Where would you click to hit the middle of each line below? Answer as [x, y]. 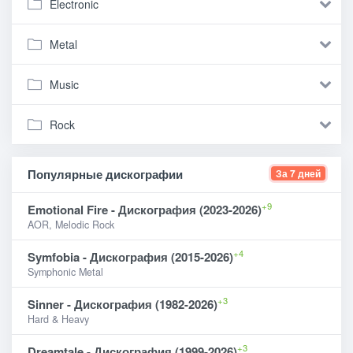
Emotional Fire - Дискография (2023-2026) [145, 209]
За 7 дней [298, 173]
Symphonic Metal [65, 271]
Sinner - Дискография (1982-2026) [123, 304]
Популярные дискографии [105, 174]
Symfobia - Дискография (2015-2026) [130, 256]
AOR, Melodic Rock [71, 224]
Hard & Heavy [58, 319]
